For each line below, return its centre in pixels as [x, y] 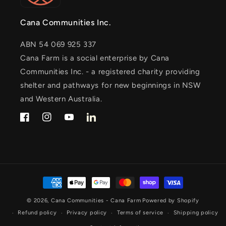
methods [56, 191]
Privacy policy [87, 213]
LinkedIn [101, 123]
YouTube [79, 123]
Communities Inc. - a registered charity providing [110, 72]
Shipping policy [196, 213]
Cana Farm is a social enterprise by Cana [95, 58]
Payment [56, 178]
